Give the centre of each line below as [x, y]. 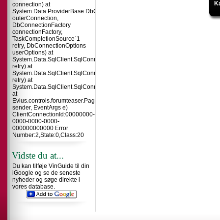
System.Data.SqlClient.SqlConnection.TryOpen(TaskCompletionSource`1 [110, 73]
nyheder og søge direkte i [46, 180]
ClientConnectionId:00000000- [54, 114]
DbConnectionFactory [41, 25]
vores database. [34, 187]
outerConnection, [35, 18]
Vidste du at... [38, 155]
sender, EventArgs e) [40, 108]
